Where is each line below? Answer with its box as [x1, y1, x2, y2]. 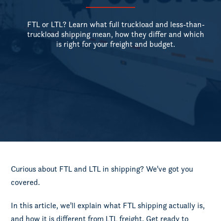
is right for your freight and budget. [56, 39, 176, 49]
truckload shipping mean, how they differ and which [27, 30, 205, 39]
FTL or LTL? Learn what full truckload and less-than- [27, 20, 205, 29]
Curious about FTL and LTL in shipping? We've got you [11, 164, 193, 174]
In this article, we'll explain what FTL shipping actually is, [11, 201, 205, 210]
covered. [11, 178, 40, 187]
